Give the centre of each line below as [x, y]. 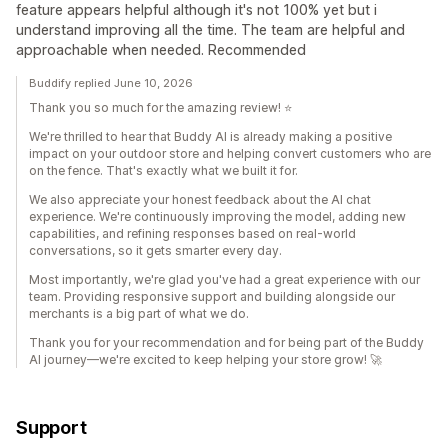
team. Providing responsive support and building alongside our [212, 297]
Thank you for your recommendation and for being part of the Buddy [226, 343]
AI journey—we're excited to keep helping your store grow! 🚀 [205, 360]
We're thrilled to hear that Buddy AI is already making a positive [210, 137]
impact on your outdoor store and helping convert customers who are [230, 154]
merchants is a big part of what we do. [139, 314]
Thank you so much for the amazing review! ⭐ [160, 108]
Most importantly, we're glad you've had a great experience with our [224, 280]
